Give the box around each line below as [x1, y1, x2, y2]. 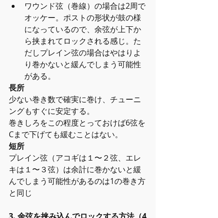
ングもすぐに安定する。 [9, 106, 94, 116]
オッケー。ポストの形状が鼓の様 [24, 12, 141, 23]
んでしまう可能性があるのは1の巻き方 [9, 176, 145, 186]
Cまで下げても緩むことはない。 [9, 129, 123, 140]
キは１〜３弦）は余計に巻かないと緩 [9, 164, 141, 175]
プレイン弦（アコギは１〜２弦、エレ [9, 152, 141, 163]
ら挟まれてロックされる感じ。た [24, 36, 141, 46]
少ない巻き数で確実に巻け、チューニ [9, 94, 141, 105]
